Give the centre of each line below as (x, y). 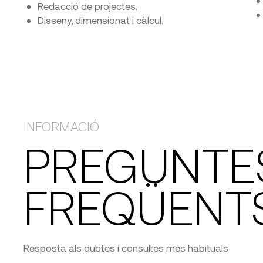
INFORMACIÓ (61, 126)
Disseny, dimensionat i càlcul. (100, 20)
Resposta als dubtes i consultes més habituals (126, 248)
